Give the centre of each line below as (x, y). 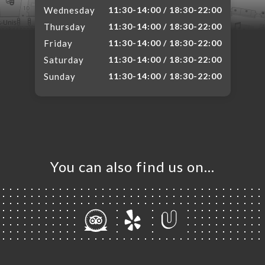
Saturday (64, 60)
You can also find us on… (132, 167)
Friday (58, 43)
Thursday (64, 27)
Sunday (59, 76)
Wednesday (69, 10)
